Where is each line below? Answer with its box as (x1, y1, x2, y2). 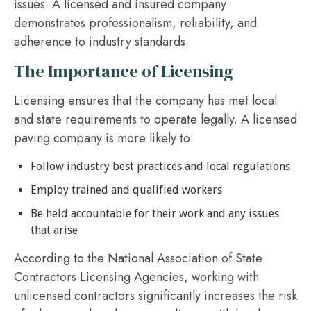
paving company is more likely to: (14, 129, 194, 147)
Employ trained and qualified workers (31, 183, 222, 196)
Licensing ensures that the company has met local (14, 92, 277, 110)
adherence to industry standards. (14, 33, 189, 51)
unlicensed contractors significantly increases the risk (14, 287, 297, 305)
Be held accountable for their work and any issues (31, 207, 279, 220)
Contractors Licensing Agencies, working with (14, 268, 259, 286)
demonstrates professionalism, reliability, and (14, 14, 257, 32)
